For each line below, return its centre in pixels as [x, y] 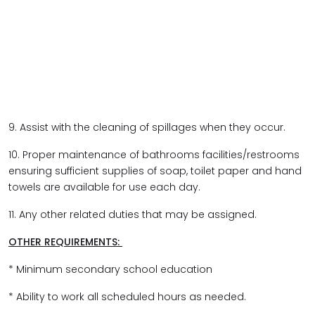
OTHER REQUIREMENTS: [65, 242]
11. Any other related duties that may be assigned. [133, 214]
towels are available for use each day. [106, 187]
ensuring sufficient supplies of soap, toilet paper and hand [155, 171]
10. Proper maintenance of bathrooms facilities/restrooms [154, 155]
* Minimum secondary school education [112, 269]
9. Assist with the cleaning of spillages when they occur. [148, 127]
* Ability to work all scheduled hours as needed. [129, 297]
